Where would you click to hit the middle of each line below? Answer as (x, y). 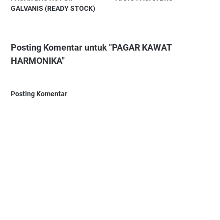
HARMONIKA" (38, 61)
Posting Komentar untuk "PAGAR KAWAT (91, 48)
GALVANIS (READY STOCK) (53, 9)
